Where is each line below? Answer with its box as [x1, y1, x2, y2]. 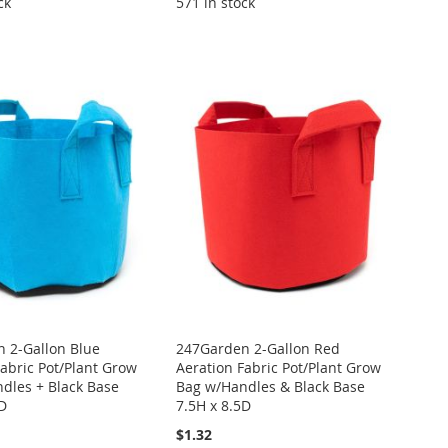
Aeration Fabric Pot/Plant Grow [176, 358, 382, 378]
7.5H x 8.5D [176, 396, 252, 416]
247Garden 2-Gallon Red [176, 339, 341, 359]
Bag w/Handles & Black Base [176, 377, 366, 397]
